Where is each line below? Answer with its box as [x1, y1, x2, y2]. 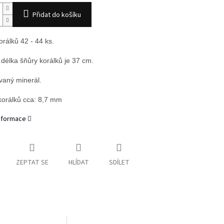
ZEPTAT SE [15, 157, 48, 168]
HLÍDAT [68, 157, 89, 168]
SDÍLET [108, 157, 129, 168]
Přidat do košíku [32, 10, 81, 20]
